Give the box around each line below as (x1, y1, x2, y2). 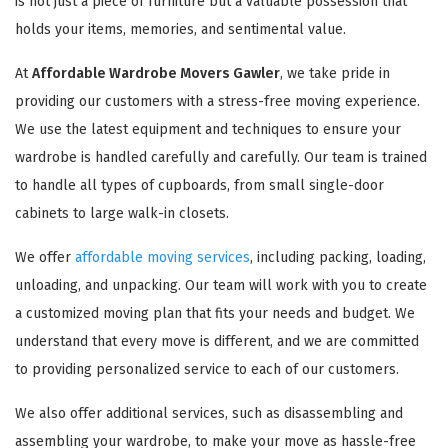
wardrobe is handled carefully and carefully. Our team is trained (15, 148, 427, 166)
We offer (15, 248, 75, 266)
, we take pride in (280, 64, 390, 82)
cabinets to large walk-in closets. (15, 204, 229, 222)
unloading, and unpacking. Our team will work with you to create (15, 276, 427, 294)
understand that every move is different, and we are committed (15, 332, 419, 350)
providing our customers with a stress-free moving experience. (15, 92, 420, 110)
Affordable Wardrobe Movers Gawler (32, 64, 280, 82)
